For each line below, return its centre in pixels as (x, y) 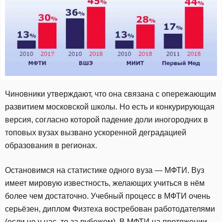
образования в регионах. (51, 146)
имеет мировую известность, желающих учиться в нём (105, 183)
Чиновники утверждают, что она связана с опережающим (111, 94)
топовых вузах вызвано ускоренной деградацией (96, 133)
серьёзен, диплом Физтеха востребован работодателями (110, 209)
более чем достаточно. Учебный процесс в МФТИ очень (108, 196)
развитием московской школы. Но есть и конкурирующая (110, 107)
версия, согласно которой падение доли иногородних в (107, 120)
